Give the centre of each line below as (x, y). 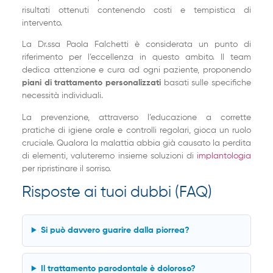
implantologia (224, 156)
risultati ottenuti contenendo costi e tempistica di (136, 10)
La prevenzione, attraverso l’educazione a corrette (136, 117)
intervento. (42, 23)
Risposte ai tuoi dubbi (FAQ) (117, 193)
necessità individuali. (62, 96)
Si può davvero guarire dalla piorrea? (115, 231)
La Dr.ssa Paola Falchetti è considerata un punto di (136, 45)
